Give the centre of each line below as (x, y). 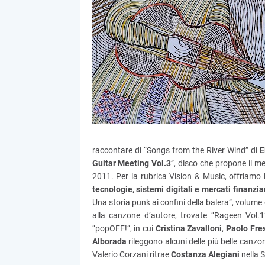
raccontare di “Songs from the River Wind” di (176, 150)
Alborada (109, 241)
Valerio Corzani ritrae (131, 254)
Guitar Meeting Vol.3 (132, 163)
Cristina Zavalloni (189, 228)
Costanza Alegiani (205, 254)
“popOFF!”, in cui (124, 228)
